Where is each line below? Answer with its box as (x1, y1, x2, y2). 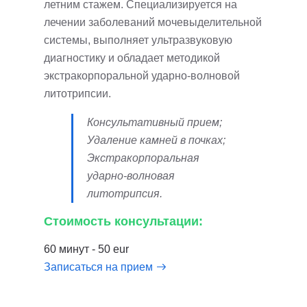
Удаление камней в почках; (87, 134, 225, 146)
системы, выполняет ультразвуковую (44, 34, 232, 46)
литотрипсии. (44, 88, 111, 99)
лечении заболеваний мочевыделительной (44, 16, 262, 28)
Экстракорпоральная (87, 152, 199, 164)
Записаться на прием (44, 261, 153, 273)
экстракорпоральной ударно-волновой (44, 70, 240, 82)
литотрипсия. (87, 188, 162, 199)
